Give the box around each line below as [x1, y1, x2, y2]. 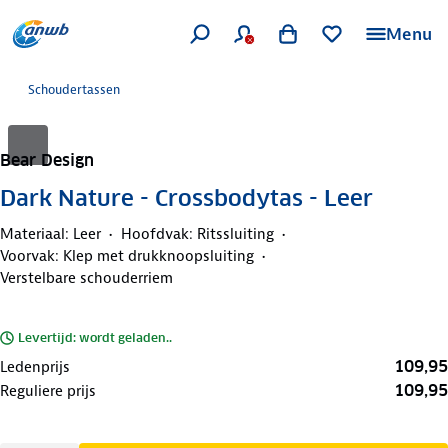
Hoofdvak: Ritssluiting [121, 223, 274, 244]
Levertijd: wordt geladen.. [18, 329, 172, 345]
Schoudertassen [28, 81, 120, 98]
